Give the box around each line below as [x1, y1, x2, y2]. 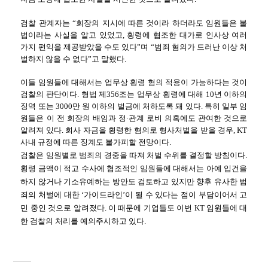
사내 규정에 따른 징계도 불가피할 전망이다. [20, 138, 172, 147]
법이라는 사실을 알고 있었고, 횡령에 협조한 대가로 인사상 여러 [20, 30, 248, 39]
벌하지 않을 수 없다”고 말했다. [20, 54, 127, 63]
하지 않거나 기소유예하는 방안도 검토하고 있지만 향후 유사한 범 [20, 177, 248, 187]
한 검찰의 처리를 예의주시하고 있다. [20, 217, 147, 226]
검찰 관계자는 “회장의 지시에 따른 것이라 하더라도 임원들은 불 [20, 18, 248, 28]
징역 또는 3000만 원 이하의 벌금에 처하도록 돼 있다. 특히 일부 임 [20, 102, 248, 111]
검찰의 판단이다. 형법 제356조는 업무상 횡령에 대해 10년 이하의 [20, 90, 248, 99]
